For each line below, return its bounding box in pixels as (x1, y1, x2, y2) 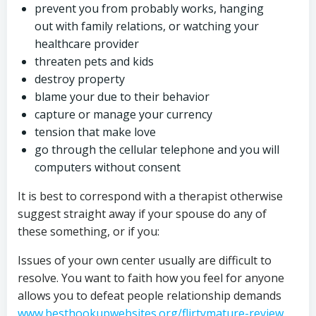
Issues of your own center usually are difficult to (18, 253, 272, 268)
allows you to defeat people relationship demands (18, 288, 281, 303)
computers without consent (35, 159, 181, 175)
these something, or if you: (18, 224, 159, 239)
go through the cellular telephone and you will (35, 142, 279, 157)
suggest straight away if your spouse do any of (18, 206, 267, 221)
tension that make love (35, 124, 156, 140)
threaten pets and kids (35, 54, 154, 69)
